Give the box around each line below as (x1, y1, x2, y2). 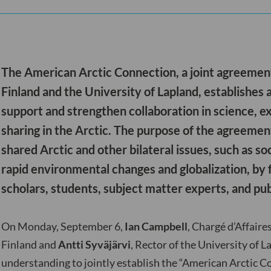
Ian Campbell (125, 220, 188, 233)
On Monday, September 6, (1, 220, 125, 233)
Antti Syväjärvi (58, 238, 131, 252)
